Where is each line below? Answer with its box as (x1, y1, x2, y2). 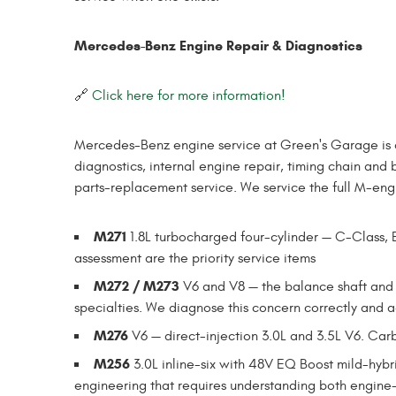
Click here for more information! (92, 87, 286, 103)
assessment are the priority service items (74, 249, 316, 266)
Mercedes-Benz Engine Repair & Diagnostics (74, 36, 362, 54)
